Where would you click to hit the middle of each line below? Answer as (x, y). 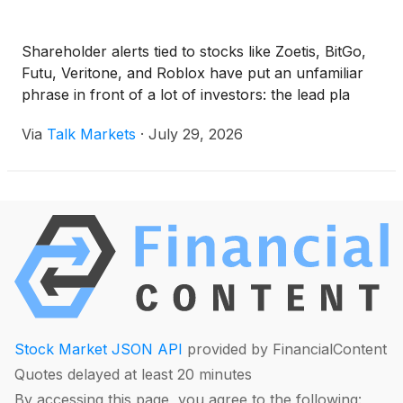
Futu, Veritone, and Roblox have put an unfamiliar (193, 73)
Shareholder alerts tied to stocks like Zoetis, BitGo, (194, 52)
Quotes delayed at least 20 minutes (133, 374)
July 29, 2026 (196, 134)
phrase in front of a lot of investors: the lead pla (186, 95)
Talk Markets (91, 134)
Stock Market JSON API (99, 349)
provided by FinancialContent (285, 349)
